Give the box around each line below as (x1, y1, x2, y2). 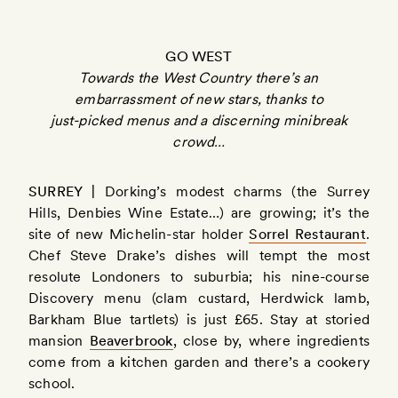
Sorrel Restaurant (249, 225, 366, 243)
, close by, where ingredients (172, 331, 370, 349)
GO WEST (165, 47, 233, 65)
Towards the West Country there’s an (79, 68, 319, 86)
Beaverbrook (89, 331, 173, 349)
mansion (28, 331, 90, 349)
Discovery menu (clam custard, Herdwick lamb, (28, 289, 370, 306)
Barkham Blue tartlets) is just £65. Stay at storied (28, 310, 370, 328)
